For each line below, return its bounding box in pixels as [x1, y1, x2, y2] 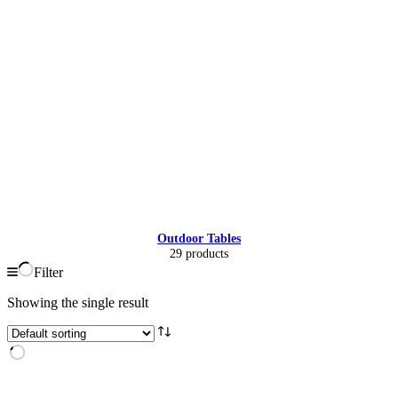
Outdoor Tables [157, 231, 241, 246]
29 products [170, 246, 228, 261]
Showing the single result [7, 295, 148, 311]
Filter [34, 265, 63, 281]
